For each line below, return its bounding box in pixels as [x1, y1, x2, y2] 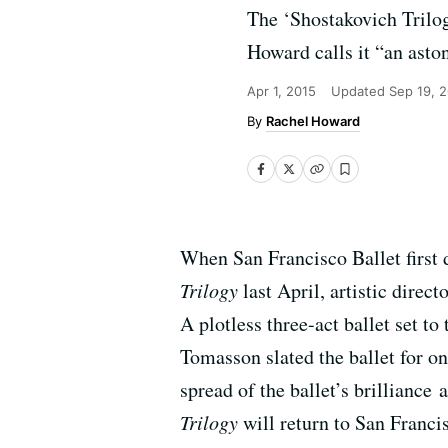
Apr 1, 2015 [247, 83, 316, 99]
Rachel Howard [266, 113, 360, 129]
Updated [331, 83, 389, 99]
